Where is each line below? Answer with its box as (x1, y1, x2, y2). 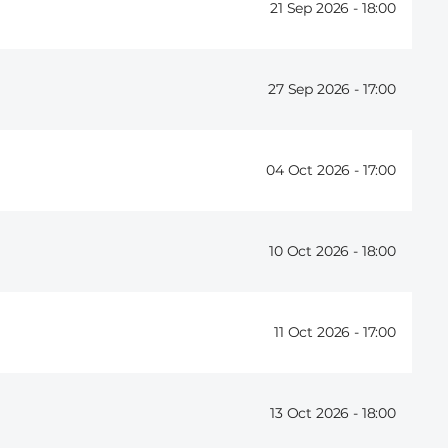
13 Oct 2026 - (270, 404, 362, 423)
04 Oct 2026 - (266, 161, 363, 180)
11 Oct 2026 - (274, 323, 363, 342)
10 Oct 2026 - (269, 242, 362, 261)
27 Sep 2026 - (268, 80, 363, 99)
